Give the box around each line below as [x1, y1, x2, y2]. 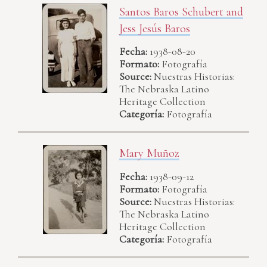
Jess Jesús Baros [119, 21, 190, 36]
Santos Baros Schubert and [119, 4, 243, 19]
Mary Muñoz [119, 146, 179, 161]
